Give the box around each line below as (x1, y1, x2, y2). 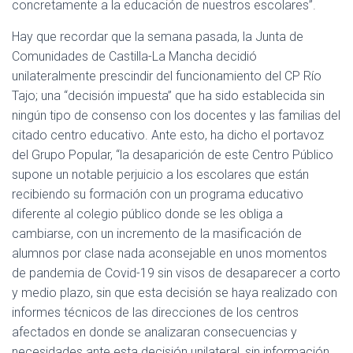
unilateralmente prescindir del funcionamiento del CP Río (12, 69, 321, 84)
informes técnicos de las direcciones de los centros (12, 305, 299, 320)
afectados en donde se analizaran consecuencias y (12, 325, 297, 340)
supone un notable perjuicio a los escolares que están (12, 167, 309, 182)
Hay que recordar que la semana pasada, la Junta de (12, 29, 303, 44)
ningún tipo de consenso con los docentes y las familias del (12, 108, 340, 123)
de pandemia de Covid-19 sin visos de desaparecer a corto (12, 266, 340, 281)
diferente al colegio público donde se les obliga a (12, 206, 283, 221)
